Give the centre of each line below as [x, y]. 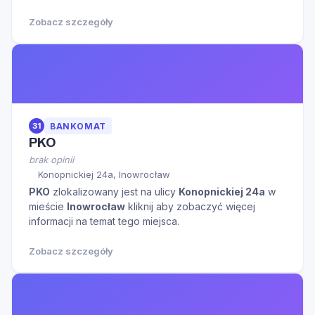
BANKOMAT [78, 126]
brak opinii [51, 159]
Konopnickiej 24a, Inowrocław [104, 175]
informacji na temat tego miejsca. [104, 221]
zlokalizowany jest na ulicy [114, 192]
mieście [48, 207]
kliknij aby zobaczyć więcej [190, 207]
